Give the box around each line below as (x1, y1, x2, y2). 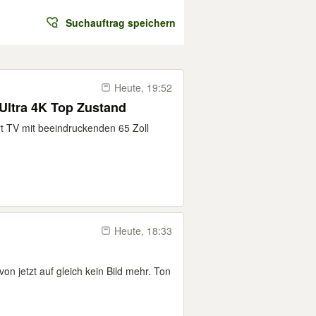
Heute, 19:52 (114, 80, 172, 95)
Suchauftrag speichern (66, 16, 176, 30)
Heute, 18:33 (114, 224, 172, 238)
